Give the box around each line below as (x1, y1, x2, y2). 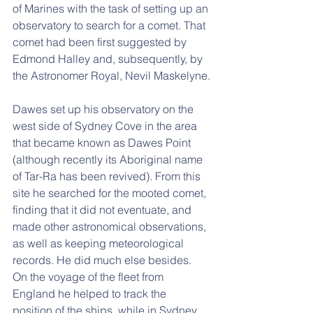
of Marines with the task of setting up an (13, 1, 211, 15)
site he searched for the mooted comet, (13, 186, 209, 200)
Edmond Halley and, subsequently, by (13, 52, 205, 66)
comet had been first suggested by (13, 35, 189, 49)
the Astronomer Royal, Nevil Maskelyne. (13, 68, 210, 82)
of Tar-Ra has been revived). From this (13, 169, 203, 183)
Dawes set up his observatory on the (13, 102, 196, 116)
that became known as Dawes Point (13, 136, 194, 150)
